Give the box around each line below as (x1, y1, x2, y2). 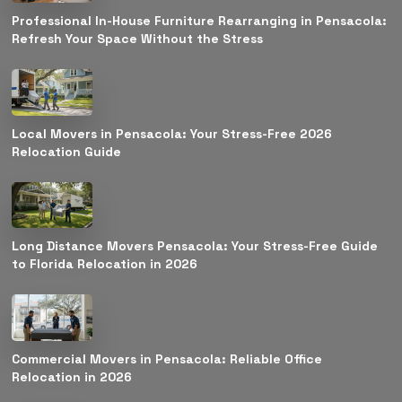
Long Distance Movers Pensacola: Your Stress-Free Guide (12, 238, 379, 255)
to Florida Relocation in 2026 (12, 256, 198, 273)
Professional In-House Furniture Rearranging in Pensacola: (12, 13, 388, 30)
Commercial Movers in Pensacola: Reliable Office (12, 350, 323, 367)
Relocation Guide (12, 143, 122, 160)
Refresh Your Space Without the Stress (12, 31, 264, 48)
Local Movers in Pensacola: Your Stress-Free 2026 (12, 125, 333, 142)
